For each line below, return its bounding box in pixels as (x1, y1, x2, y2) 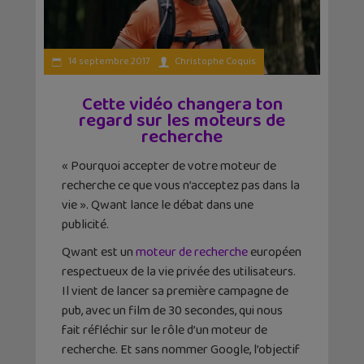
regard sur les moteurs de (79, 106, 285, 136)
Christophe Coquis (175, 53, 256, 69)
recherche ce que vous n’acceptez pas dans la (62, 175, 300, 196)
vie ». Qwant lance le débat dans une (62, 194, 253, 215)
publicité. (62, 214, 109, 235)
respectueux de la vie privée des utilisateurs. (62, 261, 296, 282)
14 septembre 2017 (67, 53, 150, 69)
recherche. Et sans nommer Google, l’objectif (62, 339, 300, 360)
